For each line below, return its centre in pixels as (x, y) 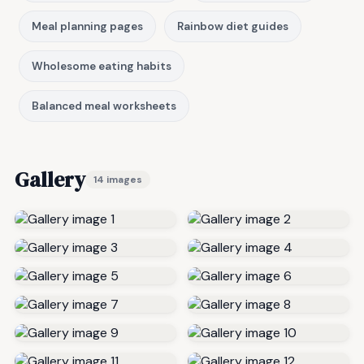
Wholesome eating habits (102, 66)
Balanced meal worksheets (104, 106)
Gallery (50, 179)
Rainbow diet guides (233, 26)
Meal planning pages (87, 26)
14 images (118, 179)
